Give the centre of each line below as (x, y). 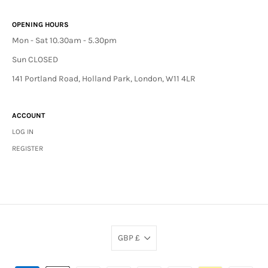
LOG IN (23, 132)
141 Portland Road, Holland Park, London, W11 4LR (104, 79)
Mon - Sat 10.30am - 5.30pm (64, 40)
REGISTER (28, 148)
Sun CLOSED (35, 60)
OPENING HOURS (40, 25)
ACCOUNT (28, 115)
